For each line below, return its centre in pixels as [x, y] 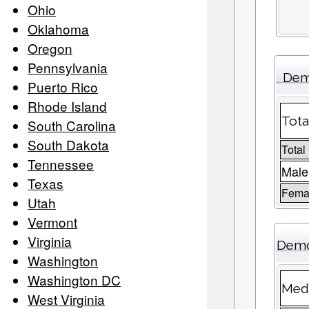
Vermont [52, 222]
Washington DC [74, 280]
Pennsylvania [68, 68]
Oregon [50, 48]
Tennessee [61, 164]
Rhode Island [67, 106]
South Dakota [68, 145]
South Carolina [72, 126]
